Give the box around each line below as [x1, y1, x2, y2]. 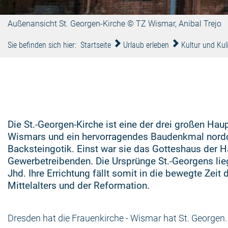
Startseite [80, 40, 111, 50]
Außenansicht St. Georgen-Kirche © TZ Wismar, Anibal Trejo [8, 19, 221, 28]
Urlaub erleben [123, 40, 169, 50]
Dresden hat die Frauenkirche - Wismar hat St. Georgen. [8, 213, 227, 223]
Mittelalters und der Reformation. [8, 180, 150, 191]
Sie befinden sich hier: [8, 40, 76, 50]
